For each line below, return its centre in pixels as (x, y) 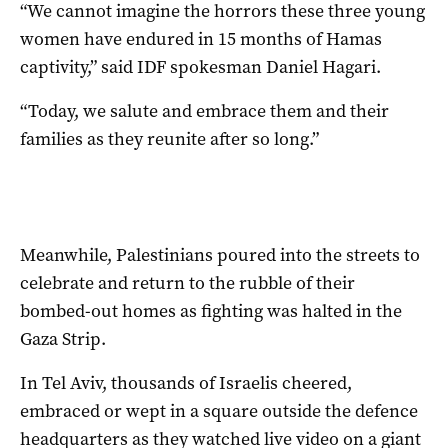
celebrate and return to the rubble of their (187, 283)
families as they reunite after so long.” (169, 139)
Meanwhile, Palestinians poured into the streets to (220, 255)
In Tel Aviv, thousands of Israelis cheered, (186, 383)
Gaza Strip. (63, 339)
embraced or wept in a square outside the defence (219, 411)
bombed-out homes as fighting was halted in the (211, 311)
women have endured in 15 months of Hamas (201, 39)
